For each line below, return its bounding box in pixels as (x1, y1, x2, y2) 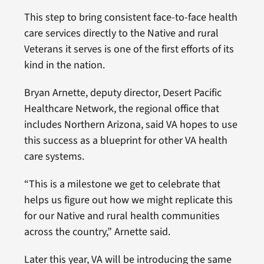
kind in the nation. (24, 57, 105, 72)
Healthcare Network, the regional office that (24, 101, 219, 116)
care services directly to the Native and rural (24, 25, 219, 41)
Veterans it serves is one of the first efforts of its (24, 41, 234, 57)
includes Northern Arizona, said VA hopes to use (24, 117, 237, 132)
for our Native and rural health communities (24, 208, 220, 223)
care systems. (24, 148, 84, 164)
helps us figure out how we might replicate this (24, 192, 233, 207)
